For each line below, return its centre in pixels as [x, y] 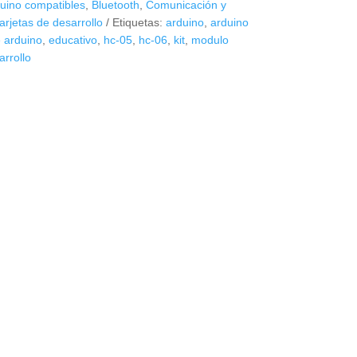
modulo [210, 40]
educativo [73, 40]
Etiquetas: [139, 23]
